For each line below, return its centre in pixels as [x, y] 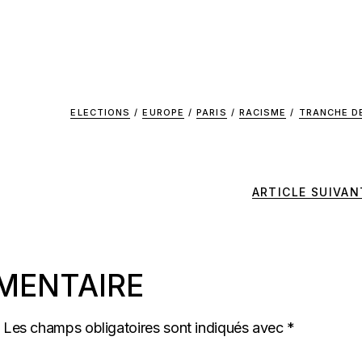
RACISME [263, 113]
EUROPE [164, 113]
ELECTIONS [101, 113]
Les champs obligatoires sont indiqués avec [145, 327]
